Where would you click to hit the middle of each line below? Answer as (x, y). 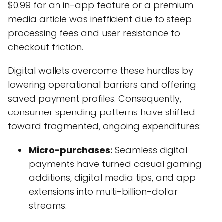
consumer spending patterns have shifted (102, 112)
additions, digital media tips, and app (112, 178)
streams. (48, 206)
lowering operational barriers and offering (102, 85)
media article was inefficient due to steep (100, 19)
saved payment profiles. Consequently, (95, 99)
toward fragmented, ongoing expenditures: (104, 126)
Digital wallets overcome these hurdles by (101, 71)
